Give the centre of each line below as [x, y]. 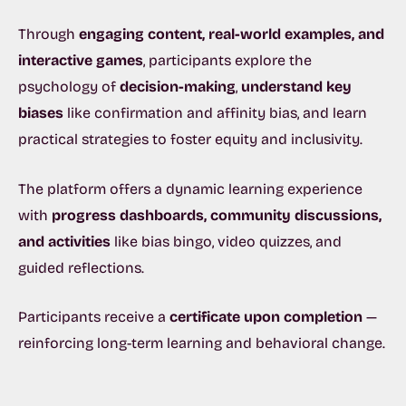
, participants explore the [227, 60]
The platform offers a [92, 188]
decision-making [178, 86]
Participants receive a [94, 317]
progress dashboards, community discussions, [217, 215]
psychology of [69, 86]
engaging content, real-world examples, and [232, 34]
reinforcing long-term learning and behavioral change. [202, 343]
